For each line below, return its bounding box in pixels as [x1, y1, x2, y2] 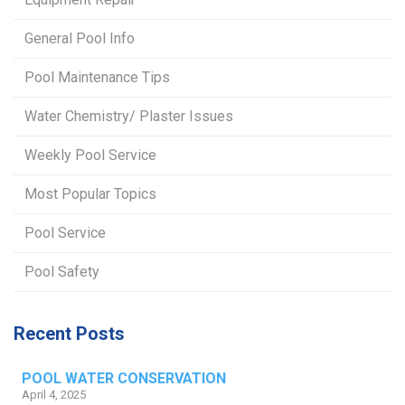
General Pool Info [24, 30, 135, 48]
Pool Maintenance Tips [24, 69, 170, 87]
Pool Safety [24, 263, 99, 281]
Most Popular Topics [24, 185, 156, 203]
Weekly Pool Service [24, 146, 156, 165]
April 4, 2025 [22, 388, 86, 402]
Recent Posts [14, 323, 125, 345]
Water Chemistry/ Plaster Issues [24, 108, 233, 126]
